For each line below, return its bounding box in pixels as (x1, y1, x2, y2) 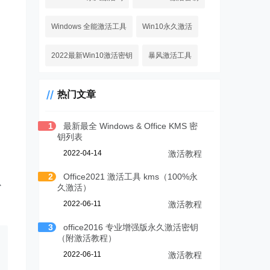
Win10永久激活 (142, 22, 193, 31)
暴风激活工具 (148, 51, 192, 60)
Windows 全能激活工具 (51, 22, 127, 31)
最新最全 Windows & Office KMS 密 (63, 121, 198, 131)
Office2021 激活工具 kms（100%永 (63, 172, 198, 182)
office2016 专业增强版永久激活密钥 (63, 222, 199, 233)
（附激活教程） (57, 233, 117, 243)
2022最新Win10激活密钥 (51, 51, 133, 60)
